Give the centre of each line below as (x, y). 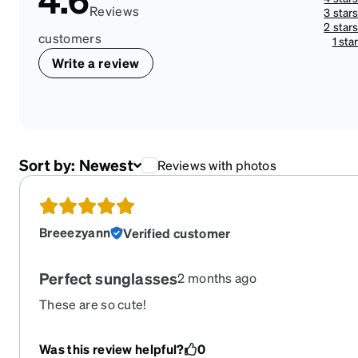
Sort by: (49, 165)
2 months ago (217, 277)
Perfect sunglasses (109, 278)
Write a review (96, 63)
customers (70, 38)
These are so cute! (93, 304)
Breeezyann (75, 232)
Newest (106, 165)
